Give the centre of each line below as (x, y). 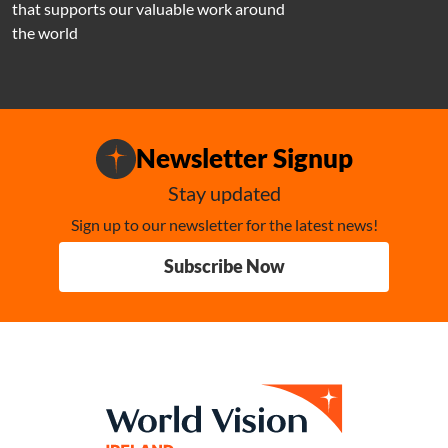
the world (45, 32)
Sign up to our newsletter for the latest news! (224, 224)
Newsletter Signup (244, 158)
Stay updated (224, 192)
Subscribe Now (224, 266)
